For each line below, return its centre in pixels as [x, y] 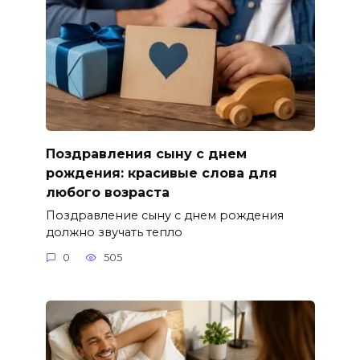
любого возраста [107, 192]
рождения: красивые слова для [161, 173]
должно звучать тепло [114, 232]
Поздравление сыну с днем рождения [164, 215]
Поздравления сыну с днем [146, 153]
